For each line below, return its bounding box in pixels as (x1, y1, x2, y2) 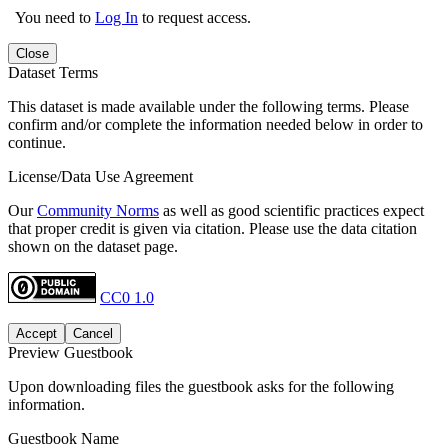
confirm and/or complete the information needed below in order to (8, 115, 423, 133)
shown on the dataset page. (8, 237, 178, 255)
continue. (8, 133, 66, 151)
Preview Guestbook (8, 343, 133, 361)
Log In (95, 8, 138, 26)
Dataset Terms (8, 63, 98, 81)
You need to (15, 8, 95, 26)
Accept (16, 325, 57, 341)
